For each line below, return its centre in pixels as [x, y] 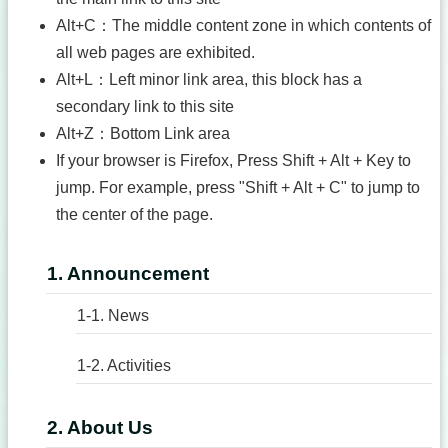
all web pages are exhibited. [155, 52]
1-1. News [113, 315]
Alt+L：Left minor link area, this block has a [209, 79]
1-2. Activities [124, 365]
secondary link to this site [145, 106]
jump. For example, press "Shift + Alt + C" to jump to [238, 187]
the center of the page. [134, 214]
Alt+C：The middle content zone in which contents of [243, 25]
